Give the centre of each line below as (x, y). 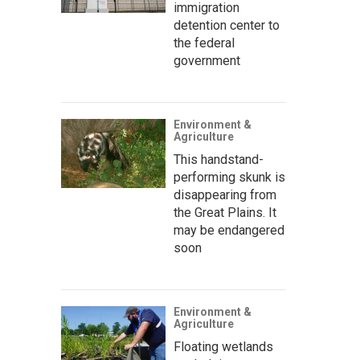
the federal (204, 43)
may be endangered (229, 230)
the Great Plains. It (225, 213)
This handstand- (219, 160)
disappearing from (225, 195)
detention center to (227, 25)
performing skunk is (229, 177)
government (207, 61)
